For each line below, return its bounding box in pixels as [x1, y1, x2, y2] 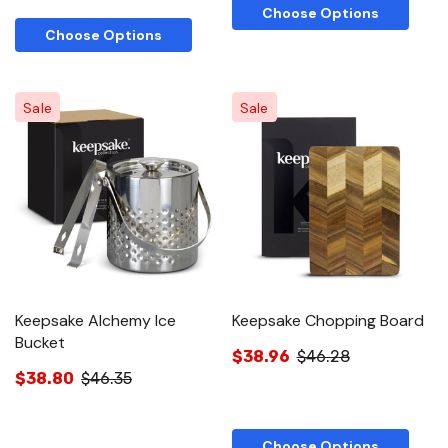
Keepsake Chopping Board [231, 310, 424, 332]
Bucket [15, 332, 65, 354]
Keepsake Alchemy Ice [15, 310, 176, 332]
